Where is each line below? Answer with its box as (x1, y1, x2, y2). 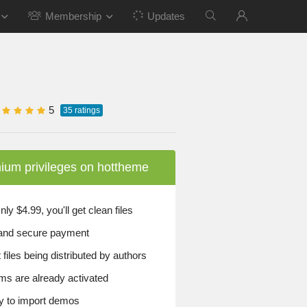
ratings (73, 106, 100, 115)
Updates (147, 10, 185, 22)
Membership (45, 10, 101, 22)
